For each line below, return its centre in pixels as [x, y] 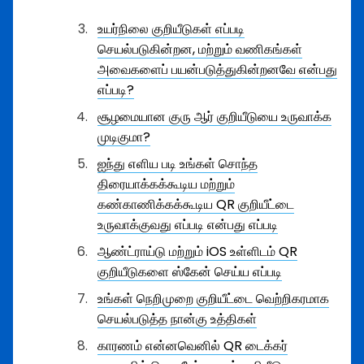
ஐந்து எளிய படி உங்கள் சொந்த [178, 164]
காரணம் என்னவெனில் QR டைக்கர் [193, 346]
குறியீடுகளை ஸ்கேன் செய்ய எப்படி [190, 272]
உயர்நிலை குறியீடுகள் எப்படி [171, 29]
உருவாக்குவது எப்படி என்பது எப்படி [188, 225]
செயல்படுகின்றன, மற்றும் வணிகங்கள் [200, 49]
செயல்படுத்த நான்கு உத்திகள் [177, 319]
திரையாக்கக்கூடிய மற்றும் [166, 184]
